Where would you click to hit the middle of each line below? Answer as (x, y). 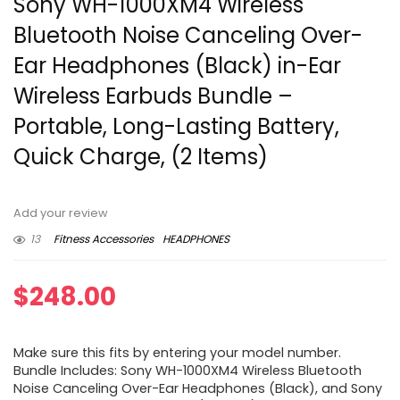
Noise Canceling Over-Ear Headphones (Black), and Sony (198, 389)
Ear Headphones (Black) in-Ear (177, 66)
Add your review (61, 213)
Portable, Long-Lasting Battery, (176, 127)
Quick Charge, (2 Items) (141, 157)
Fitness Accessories (104, 239)
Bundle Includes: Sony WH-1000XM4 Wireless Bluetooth (187, 371)
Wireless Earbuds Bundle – (153, 96)
